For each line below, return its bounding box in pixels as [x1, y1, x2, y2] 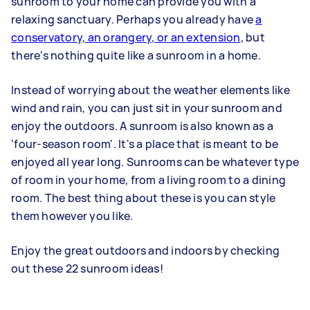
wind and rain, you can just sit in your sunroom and [11, 100, 282, 116]
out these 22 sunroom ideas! [11, 261, 163, 276]
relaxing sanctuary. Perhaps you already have [11, 12, 256, 27]
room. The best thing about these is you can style [11, 190, 276, 206]
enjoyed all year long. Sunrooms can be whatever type [11, 154, 299, 170]
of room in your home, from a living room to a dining [11, 172, 286, 188]
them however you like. [11, 208, 136, 224]
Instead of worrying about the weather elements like [11, 82, 290, 98]
